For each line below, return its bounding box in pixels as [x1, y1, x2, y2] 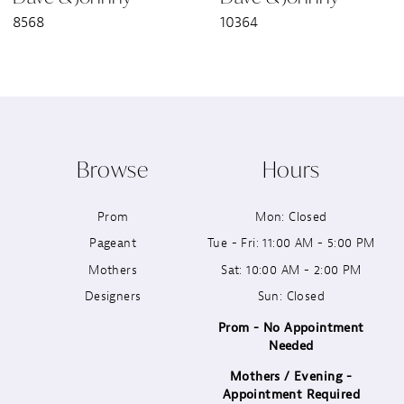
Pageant [89, 234, 137, 252]
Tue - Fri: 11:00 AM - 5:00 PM [207, 234, 375, 252]
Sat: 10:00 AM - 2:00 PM [221, 261, 362, 278]
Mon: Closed [255, 207, 327, 225]
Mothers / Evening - [229, 368, 353, 385]
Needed [269, 336, 314, 353]
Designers [84, 288, 142, 305]
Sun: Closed [257, 288, 326, 305]
